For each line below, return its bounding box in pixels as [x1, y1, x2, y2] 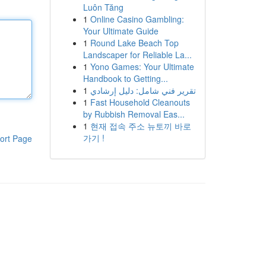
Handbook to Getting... [83, 72, 168, 84]
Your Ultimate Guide [83, 25, 159, 37]
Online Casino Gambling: [90, 13, 184, 25]
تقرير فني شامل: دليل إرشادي [90, 84, 196, 96]
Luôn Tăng [83, 1, 123, 13]
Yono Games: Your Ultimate [90, 61, 194, 72]
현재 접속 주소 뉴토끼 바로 [90, 120, 191, 132]
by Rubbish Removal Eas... [83, 108, 185, 120]
